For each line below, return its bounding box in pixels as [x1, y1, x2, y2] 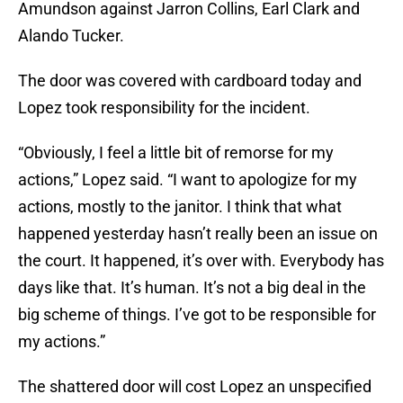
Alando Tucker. [18, 26, 124, 46]
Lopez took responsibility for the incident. [18, 98, 310, 118]
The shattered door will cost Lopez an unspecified [18, 377, 372, 397]
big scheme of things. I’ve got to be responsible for [18, 305, 376, 325]
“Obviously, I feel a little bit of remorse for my [18, 143, 334, 163]
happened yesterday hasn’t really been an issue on [18, 224, 378, 244]
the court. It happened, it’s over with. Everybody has [18, 251, 384, 271]
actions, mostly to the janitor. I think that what [18, 197, 342, 217]
